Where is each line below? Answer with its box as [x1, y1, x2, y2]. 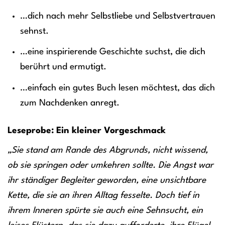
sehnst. [20, 27, 49, 36]
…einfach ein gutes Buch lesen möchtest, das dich [20, 83, 215, 92]
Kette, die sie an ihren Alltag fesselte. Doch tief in [8, 191, 199, 200]
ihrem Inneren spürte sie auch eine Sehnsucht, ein [8, 206, 203, 215]
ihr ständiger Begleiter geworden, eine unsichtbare [8, 176, 206, 185]
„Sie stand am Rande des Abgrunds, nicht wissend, [8, 146, 208, 155]
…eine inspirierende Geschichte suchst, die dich [20, 48, 205, 57]
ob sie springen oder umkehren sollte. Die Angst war [8, 161, 213, 170]
